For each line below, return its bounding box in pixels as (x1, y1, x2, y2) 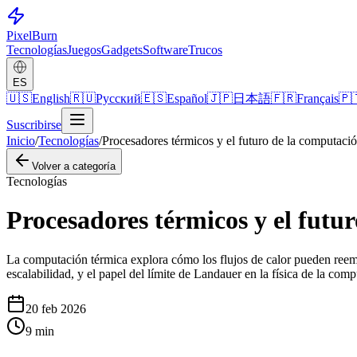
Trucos (188, 43, 222, 57)
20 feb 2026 (25, 301, 86, 316)
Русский (96, 92, 141, 105)
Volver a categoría (32, 160, 116, 172)
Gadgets (101, 43, 143, 57)
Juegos (67, 43, 101, 57)
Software (143, 43, 188, 57)
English (32, 92, 70, 105)
